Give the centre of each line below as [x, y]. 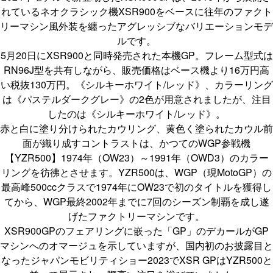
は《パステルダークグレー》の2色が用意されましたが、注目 [136, 99]
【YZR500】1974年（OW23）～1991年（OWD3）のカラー [136, 157]
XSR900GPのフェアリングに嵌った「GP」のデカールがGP [136, 230]
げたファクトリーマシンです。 [136, 216]
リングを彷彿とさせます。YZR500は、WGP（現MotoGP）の [136, 172]
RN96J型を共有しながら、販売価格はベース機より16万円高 [136, 69]
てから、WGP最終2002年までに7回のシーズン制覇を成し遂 [136, 201]
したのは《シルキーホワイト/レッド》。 [136, 113]
